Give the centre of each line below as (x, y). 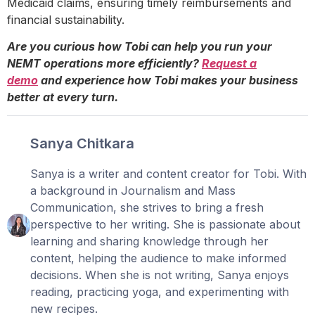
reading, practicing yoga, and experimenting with (160, 292)
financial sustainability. (67, 19)
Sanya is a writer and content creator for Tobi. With (169, 174)
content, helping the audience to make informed (159, 258)
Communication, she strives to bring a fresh (147, 208)
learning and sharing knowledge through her (150, 242)
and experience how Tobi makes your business (168, 81)
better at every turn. (63, 97)
